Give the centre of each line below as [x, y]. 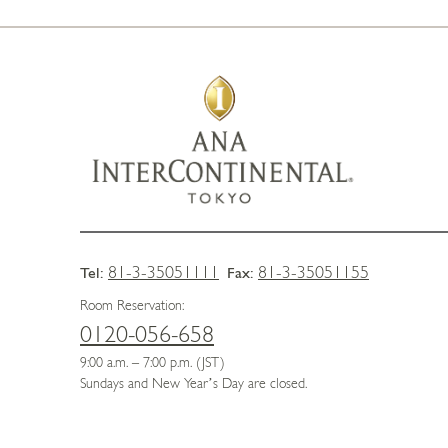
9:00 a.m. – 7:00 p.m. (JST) [152, 361]
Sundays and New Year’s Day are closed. [193, 382]
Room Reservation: [132, 304]
